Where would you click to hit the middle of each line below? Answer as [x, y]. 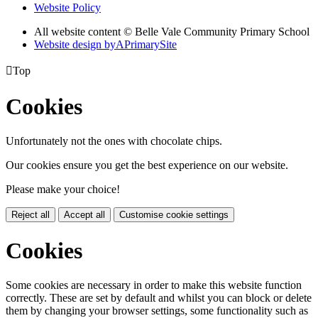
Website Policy [67, 8]
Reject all [31, 215]
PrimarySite [150, 45]
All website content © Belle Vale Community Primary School [172, 32]
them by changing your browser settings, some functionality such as [157, 310]
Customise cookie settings [174, 215]
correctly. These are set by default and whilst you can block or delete [159, 297]
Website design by [75, 45]
